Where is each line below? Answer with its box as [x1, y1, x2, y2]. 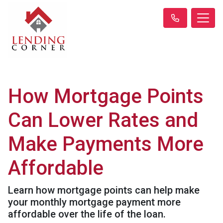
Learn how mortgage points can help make [8, 184, 200, 196]
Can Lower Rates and [8, 109, 198, 132]
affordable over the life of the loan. [8, 208, 166, 220]
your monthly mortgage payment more [8, 196, 181, 208]
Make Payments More [8, 132, 204, 156]
